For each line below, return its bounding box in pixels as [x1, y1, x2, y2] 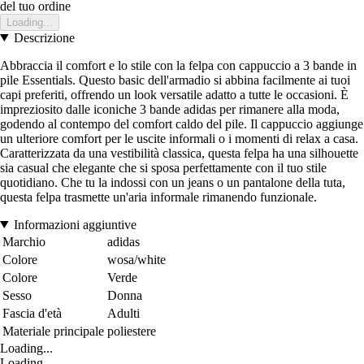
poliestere [107, 323, 156, 338]
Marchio [2, 234, 45, 249]
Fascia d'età [2, 305, 62, 320]
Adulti [107, 305, 140, 320]
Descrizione [13, 30, 75, 45]
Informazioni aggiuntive [13, 217, 136, 232]
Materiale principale [2, 323, 104, 338]
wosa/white [107, 252, 166, 266]
